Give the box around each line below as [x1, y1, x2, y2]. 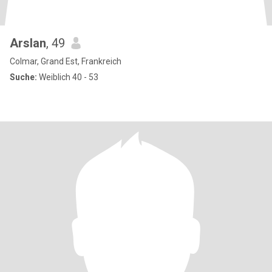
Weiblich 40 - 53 [37, 72, 98, 82]
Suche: [10, 72, 37, 82]
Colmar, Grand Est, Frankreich [10, 56, 121, 66]
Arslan [10, 36, 46, 50]
